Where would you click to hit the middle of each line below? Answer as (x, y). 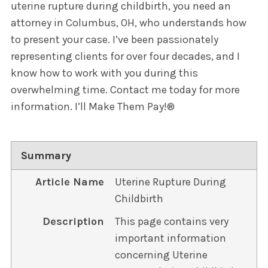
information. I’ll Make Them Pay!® (92, 107)
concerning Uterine (161, 255)
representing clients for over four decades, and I (125, 57)
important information (170, 238)
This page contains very (171, 222)
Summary (46, 156)
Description (73, 222)
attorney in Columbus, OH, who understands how (128, 23)
